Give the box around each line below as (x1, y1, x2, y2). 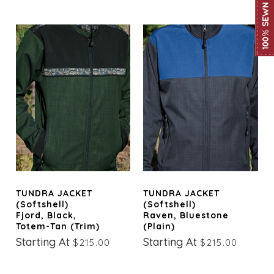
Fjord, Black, (16, 210, 77, 221)
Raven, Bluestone (143, 210, 229, 221)
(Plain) (143, 221, 176, 232)
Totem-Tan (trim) (16, 221, 100, 232)
